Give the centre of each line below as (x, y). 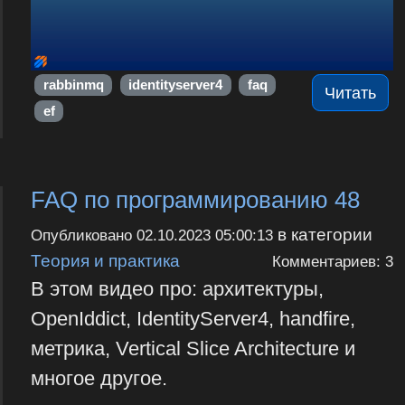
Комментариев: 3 (332, 261)
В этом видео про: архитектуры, (177, 288)
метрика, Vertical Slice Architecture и (193, 348)
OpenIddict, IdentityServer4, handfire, (193, 318)
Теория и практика (105, 260)
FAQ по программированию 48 (195, 200)
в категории (322, 234)
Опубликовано (83, 235)
